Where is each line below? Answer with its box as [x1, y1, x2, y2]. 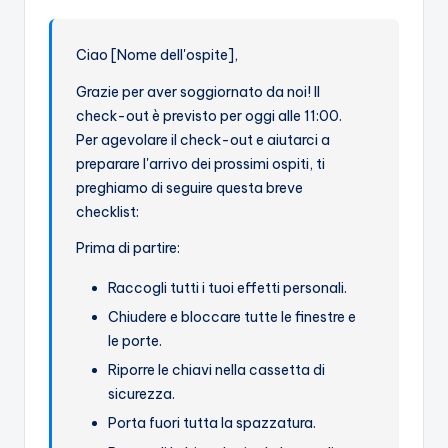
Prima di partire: [76, 239, 181, 258]
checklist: [76, 203, 140, 222]
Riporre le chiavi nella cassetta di [108, 361, 326, 380]
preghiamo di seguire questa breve [76, 179, 304, 198]
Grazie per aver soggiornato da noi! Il [76, 83, 321, 102]
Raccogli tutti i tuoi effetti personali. [108, 279, 348, 298]
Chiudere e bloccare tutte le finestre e [108, 308, 357, 327]
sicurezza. [108, 385, 176, 404]
